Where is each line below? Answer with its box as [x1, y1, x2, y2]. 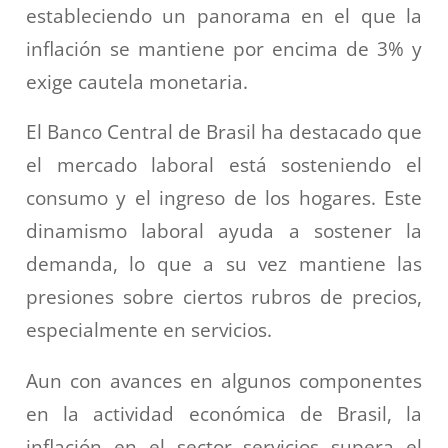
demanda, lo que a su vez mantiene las [26, 251, 422, 277]
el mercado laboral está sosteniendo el [26, 152, 422, 178]
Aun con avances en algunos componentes [26, 367, 422, 393]
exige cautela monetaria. [26, 68, 248, 94]
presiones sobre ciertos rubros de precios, [26, 284, 422, 310]
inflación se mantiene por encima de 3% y [26, 35, 422, 61]
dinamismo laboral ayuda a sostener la [26, 218, 422, 244]
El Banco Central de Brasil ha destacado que [26, 119, 422, 145]
